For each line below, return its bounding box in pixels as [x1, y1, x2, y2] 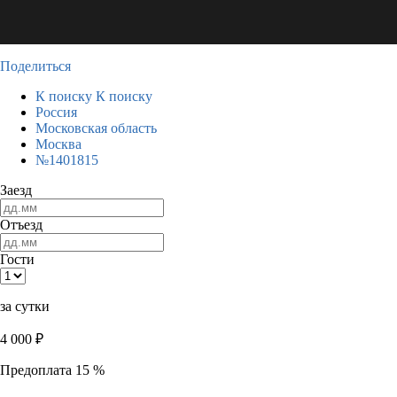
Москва [35, 136, 82, 152]
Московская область [35, 121, 157, 136]
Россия [35, 105, 77, 120]
